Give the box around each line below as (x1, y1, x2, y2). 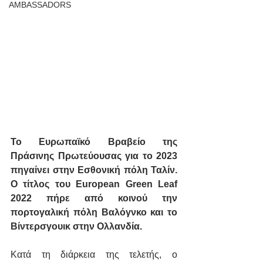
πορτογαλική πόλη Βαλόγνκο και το (11, 207, 177, 218)
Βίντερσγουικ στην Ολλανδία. (11, 221, 142, 232)
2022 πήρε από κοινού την (11, 193, 177, 204)
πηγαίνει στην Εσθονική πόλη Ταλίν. (11, 165, 177, 176)
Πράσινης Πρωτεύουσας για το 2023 (11, 151, 177, 161)
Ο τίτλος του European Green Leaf (11, 179, 177, 190)
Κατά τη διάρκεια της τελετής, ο (11, 249, 177, 260)
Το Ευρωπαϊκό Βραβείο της (11, 137, 177, 147)
